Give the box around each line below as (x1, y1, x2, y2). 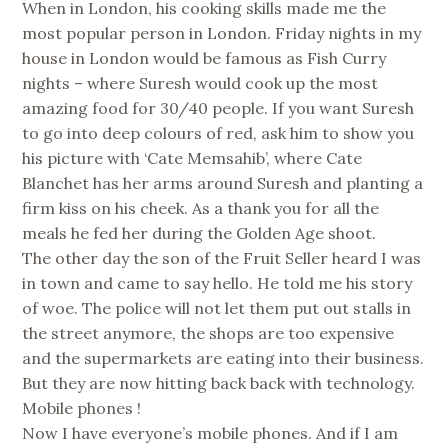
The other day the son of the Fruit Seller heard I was (22, 247, 422, 268)
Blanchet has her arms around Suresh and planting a (22, 172, 424, 193)
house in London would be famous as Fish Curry (22, 47, 387, 68)
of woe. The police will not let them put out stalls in (22, 297, 412, 318)
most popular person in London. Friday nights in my (22, 22, 422, 43)
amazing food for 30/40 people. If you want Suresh (22, 97, 415, 118)
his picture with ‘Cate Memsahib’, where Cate (22, 147, 363, 168)
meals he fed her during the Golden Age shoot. (22, 222, 377, 243)
